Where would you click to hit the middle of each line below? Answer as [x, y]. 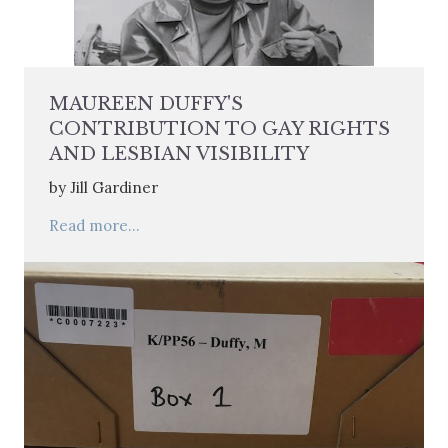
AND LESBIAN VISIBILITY [179, 153]
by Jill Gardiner [103, 187]
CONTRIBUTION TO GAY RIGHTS [219, 128]
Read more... [94, 225]
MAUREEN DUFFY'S [146, 103]
